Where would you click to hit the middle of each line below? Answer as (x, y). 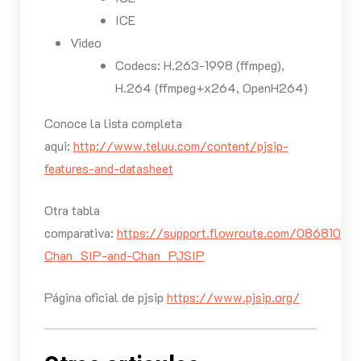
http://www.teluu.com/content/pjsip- (180, 146)
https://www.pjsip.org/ (233, 297)
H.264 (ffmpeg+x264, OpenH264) (211, 88)
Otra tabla (72, 210)
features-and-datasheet (108, 168)
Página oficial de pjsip (105, 297)
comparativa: (80, 233)
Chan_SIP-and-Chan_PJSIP (124, 255)
